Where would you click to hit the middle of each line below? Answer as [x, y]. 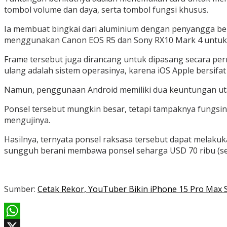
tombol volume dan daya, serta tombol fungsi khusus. [106, 10]
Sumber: [21, 189]
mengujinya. [27, 120]
